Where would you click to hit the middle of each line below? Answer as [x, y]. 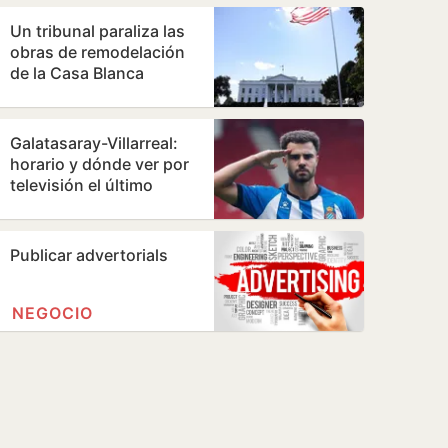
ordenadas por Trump [92, 94]
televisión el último [81, 185]
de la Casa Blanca [77, 73]
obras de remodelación [97, 52]
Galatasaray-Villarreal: [94, 143]
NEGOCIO [52, 313]
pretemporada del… [84, 227]
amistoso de [57, 206]
